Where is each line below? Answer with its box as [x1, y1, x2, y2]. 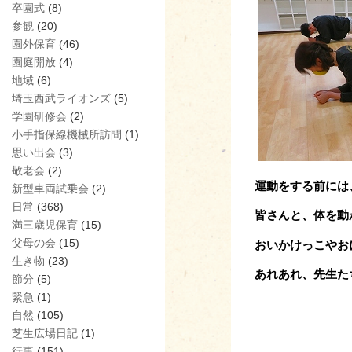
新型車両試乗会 [12, 181, 89, 195]
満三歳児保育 [12, 218, 78, 231]
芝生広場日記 [12, 326, 78, 339]
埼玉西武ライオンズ [12, 91, 111, 104]
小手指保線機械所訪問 [12, 127, 122, 141]
